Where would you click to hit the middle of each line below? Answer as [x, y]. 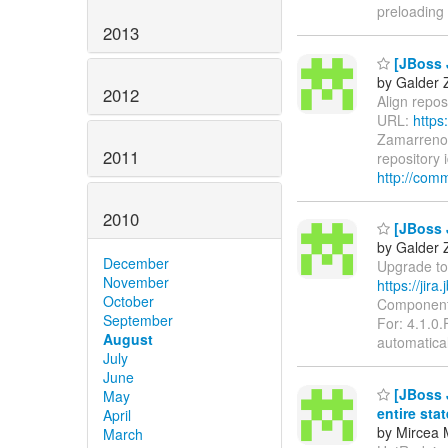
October [128, 300]
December [136, 262]
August [128, 338]
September [138, 319]
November [136, 281]
